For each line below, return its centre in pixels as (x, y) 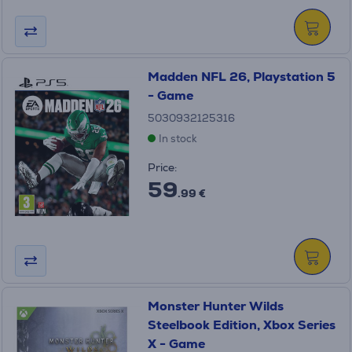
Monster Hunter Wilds (215, 306)
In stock (178, 139)
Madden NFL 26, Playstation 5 (241, 77)
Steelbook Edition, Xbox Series (241, 325)
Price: (162, 167)
